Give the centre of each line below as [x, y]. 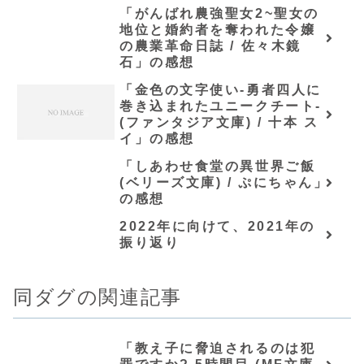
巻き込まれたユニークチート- [221, 106]
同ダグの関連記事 [97, 297]
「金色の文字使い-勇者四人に [221, 90]
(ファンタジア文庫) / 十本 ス [219, 123]
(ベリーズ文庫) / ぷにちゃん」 [224, 183]
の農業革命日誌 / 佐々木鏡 [210, 46]
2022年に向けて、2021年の [217, 227]
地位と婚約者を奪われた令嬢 [218, 30]
